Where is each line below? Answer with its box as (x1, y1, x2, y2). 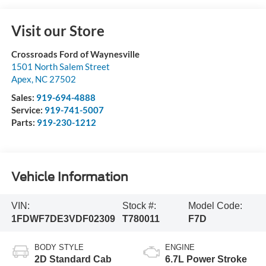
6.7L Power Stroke (165, 254, 247, 265)
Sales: (11, 92, 36, 103)
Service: (11, 104, 45, 116)
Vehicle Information (11, 169, 128, 184)
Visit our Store (11, 22, 104, 40)
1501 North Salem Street (11, 61, 110, 72)
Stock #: (122, 201, 157, 211)
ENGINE (165, 243, 195, 252)
